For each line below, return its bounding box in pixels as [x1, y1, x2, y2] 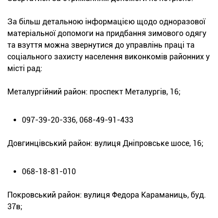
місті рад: [7, 63, 42, 73]
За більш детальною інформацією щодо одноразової [7, 17, 205, 26]
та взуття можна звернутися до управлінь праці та [7, 40, 195, 50]
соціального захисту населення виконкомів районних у [7, 52, 210, 61]
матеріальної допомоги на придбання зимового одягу [7, 28, 206, 38]
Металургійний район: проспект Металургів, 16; [7, 87, 181, 96]
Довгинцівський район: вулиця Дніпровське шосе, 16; [7, 138, 203, 148]
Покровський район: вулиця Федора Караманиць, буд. [7, 190, 206, 200]
